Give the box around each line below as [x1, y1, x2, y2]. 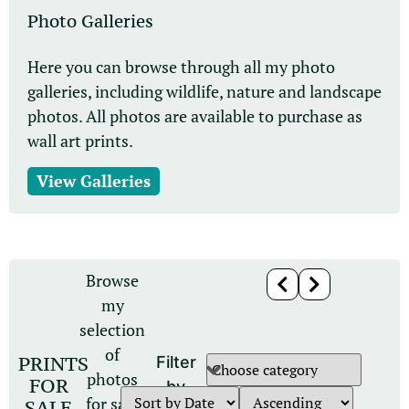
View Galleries [37, 170, 151, 193]
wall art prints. [27, 130, 133, 152]
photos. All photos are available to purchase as [27, 105, 362, 128]
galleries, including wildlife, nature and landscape [27, 80, 382, 103]
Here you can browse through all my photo [27, 56, 335, 79]
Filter [155, 351, 196, 372]
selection [79, 319, 146, 341]
